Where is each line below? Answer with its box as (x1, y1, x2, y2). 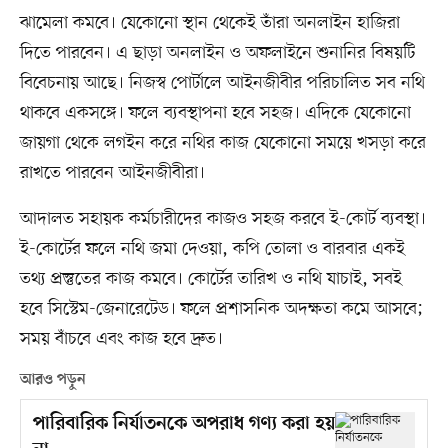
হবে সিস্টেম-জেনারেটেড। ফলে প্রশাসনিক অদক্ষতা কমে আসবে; (19, 297, 424, 322)
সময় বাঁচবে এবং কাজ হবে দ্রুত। (19, 327, 223, 352)
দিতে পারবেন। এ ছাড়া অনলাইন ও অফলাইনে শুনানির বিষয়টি (19, 41, 415, 66)
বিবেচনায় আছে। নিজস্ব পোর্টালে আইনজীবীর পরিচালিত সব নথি (19, 71, 425, 96)
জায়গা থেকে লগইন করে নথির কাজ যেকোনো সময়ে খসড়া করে (19, 131, 426, 156)
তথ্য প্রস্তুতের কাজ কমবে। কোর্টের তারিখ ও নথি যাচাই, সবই (19, 267, 402, 292)
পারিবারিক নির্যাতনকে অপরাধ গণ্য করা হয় (32, 413, 335, 437)
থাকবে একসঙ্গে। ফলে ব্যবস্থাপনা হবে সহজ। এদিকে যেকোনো (19, 101, 411, 126)
